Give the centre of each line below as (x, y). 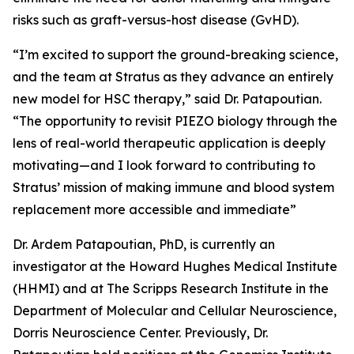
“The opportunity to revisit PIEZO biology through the (175, 121)
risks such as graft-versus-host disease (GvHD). (156, 20)
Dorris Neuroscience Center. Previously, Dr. (140, 333)
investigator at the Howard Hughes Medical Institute (175, 266)
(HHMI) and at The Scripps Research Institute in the (171, 288)
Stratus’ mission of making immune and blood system (173, 187)
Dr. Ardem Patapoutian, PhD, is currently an (144, 244)
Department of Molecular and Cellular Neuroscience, (175, 311)
